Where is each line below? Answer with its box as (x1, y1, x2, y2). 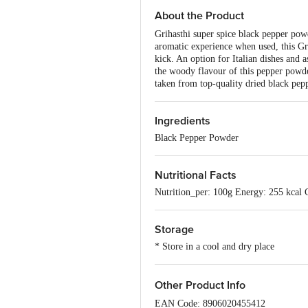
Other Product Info (155, 278, 245, 292)
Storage (155, 223, 194, 236)
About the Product (155, 9, 244, 23)
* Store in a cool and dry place (155, 241, 274, 252)
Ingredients (155, 114, 210, 128)
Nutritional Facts (155, 168, 236, 182)
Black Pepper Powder (155, 133, 239, 143)
